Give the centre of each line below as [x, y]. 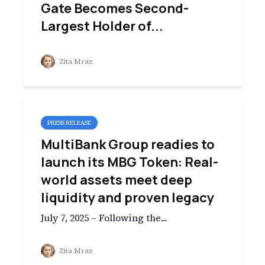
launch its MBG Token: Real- [130, 162]
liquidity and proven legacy [127, 198]
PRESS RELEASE [69, 123]
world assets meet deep [117, 180]
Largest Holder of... [102, 26]
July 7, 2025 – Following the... [104, 218]
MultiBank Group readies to [128, 144]
